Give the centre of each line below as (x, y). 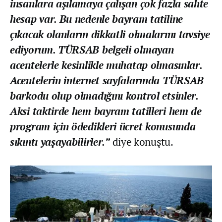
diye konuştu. (141, 141)
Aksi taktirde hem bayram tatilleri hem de (106, 111)
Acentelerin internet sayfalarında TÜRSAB (107, 80)
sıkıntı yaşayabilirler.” (60, 141)
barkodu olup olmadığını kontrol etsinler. (104, 95)
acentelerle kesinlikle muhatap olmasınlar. (106, 65)
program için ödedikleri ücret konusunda (103, 126)
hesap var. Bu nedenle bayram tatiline (96, 19)
